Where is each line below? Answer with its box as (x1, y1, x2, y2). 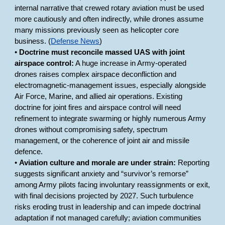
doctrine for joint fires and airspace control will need (15, 103, 181, 111)
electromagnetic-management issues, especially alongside (15, 81, 206, 89)
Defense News (51, 37, 100, 45)
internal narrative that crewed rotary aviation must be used (15, 4, 204, 12)
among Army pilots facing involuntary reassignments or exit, (15, 181, 210, 189)
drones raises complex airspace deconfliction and (15, 70, 177, 78)
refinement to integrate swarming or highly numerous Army (15, 115, 206, 123)
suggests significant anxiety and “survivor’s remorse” (15, 170, 189, 178)
